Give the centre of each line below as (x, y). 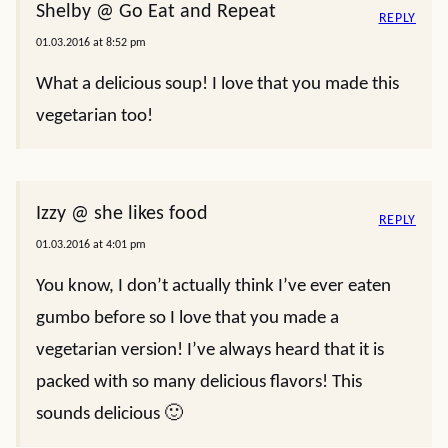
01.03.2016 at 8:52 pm (91, 43)
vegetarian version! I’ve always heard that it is (210, 350)
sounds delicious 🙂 (109, 414)
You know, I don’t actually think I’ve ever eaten (213, 286)
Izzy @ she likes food (122, 214)
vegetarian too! (94, 116)
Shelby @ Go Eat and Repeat (156, 12)
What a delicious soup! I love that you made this (217, 84)
